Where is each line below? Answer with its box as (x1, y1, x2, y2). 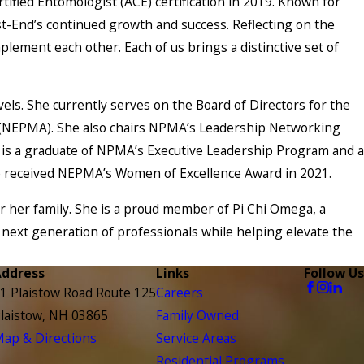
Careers (156, 283, 203, 301)
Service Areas (156, 328, 236, 347)
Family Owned (156, 305, 239, 324)
